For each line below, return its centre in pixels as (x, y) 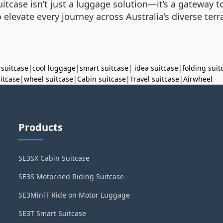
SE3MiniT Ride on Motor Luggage (74, 195)
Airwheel (198, 79)
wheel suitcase (49, 79)
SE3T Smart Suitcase (53, 213)
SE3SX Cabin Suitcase (54, 158)
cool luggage (54, 68)
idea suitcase (156, 68)
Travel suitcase (155, 79)
